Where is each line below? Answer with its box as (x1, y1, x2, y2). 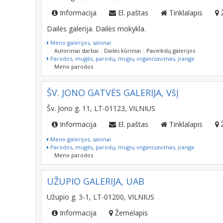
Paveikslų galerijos (146, 47, 195, 54)
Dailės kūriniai (104, 47, 141, 54)
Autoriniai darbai (54, 47, 99, 54)
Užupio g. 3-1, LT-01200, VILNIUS (47, 192, 154, 202)
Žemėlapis (115, 208, 148, 218)
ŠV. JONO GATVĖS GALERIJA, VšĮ (47, 87, 179, 99)
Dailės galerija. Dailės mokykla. (47, 24, 146, 33)
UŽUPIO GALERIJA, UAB (47, 175, 144, 187)
